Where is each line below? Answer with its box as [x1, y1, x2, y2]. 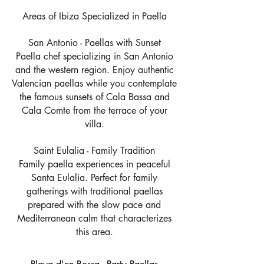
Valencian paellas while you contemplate [12, 77, 177, 90]
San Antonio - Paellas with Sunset [28, 37, 161, 49]
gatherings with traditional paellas [26, 185, 163, 197]
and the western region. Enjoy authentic [15, 64, 174, 76]
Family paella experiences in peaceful [18, 158, 170, 170]
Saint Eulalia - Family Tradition [34, 144, 155, 157]
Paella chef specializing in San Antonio [15, 50, 173, 62]
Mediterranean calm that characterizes [17, 212, 171, 225]
